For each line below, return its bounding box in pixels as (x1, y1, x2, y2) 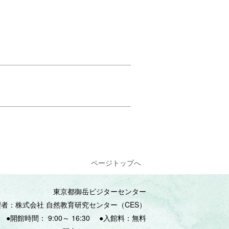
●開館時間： (6, 213, 48, 223)
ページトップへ (91, 157, 141, 168)
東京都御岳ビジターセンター (46, 186, 146, 196)
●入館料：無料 (99, 213, 146, 223)
